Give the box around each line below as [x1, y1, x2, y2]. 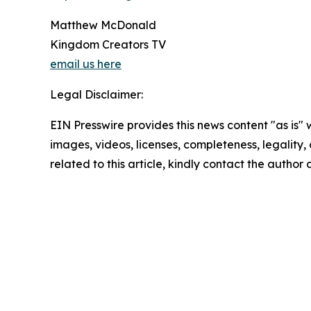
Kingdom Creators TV [50, 37, 166, 51]
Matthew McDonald [50, 18, 156, 32]
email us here [50, 57, 121, 71]
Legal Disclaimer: [50, 87, 143, 101]
